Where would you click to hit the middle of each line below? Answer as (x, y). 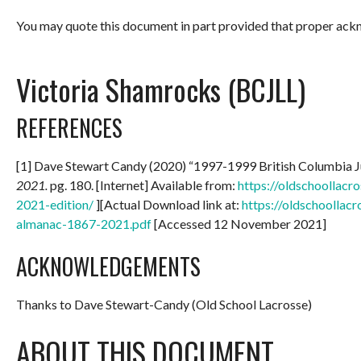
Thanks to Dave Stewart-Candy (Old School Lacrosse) (164, 304)
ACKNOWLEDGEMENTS (108, 266)
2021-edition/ (55, 204)
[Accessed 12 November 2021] (239, 223)
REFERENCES (69, 127)
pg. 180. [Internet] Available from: (143, 185)
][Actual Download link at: (168, 204)
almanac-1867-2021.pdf (84, 223)
